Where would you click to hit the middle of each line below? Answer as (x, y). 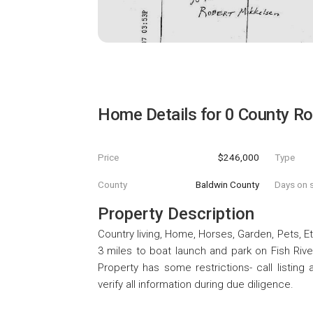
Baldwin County (227, 185)
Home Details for (161, 115)
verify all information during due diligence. (196, 285)
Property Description (176, 214)
